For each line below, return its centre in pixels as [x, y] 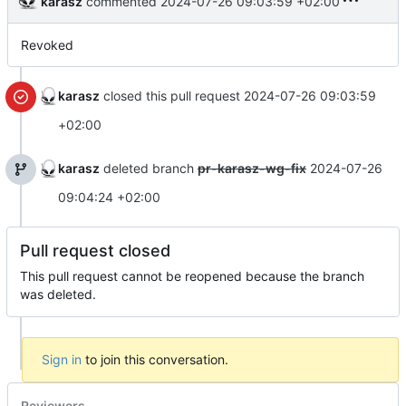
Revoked [47, 44]
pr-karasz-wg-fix [252, 168]
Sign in [62, 359]
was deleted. [58, 294]
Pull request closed [95, 250]
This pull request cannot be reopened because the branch [192, 275]
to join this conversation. [155, 359]
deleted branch [149, 168]
